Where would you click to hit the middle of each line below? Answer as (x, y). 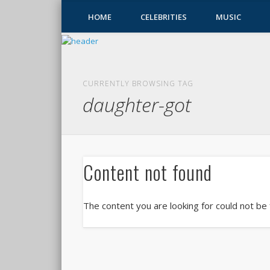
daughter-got (137, 105)
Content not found (148, 172)
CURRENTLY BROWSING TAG (138, 83)
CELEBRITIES (164, 17)
